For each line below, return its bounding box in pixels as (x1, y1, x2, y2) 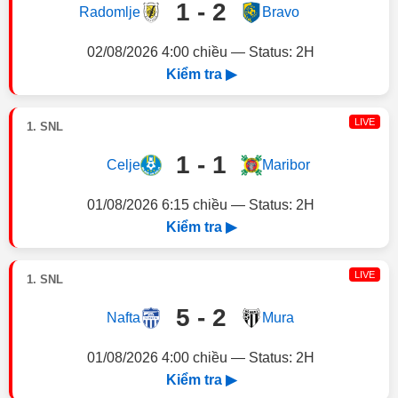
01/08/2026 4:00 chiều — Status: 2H (87, 350, 314, 365)
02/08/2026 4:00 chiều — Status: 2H (87, 44, 314, 60)
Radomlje (78, 4, 140, 20)
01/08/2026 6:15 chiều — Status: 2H (87, 197, 314, 212)
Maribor (261, 157, 310, 172)
